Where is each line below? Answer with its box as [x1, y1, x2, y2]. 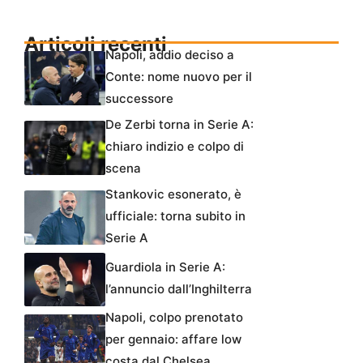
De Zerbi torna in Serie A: [105, 116, 254, 132]
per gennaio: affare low [105, 331, 241, 348]
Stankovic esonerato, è [105, 186, 241, 202]
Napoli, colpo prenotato [105, 310, 243, 326]
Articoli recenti [24, 32, 167, 56]
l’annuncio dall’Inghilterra [105, 280, 252, 297]
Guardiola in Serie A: [105, 258, 225, 275]
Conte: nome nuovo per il [105, 68, 252, 84]
